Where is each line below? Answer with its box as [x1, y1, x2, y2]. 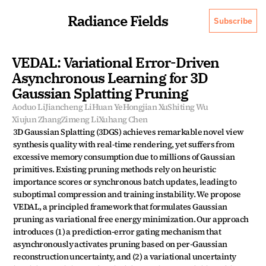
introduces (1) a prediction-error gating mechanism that [12, 226, 221, 237]
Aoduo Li [11, 101, 46, 113]
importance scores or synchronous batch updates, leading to [12, 176, 237, 188]
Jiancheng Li [45, 101, 92, 113]
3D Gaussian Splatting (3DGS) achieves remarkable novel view [12, 126, 244, 138]
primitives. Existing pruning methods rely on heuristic [12, 163, 216, 175]
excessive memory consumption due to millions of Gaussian [12, 151, 235, 163]
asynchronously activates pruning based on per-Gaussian [12, 238, 227, 250]
